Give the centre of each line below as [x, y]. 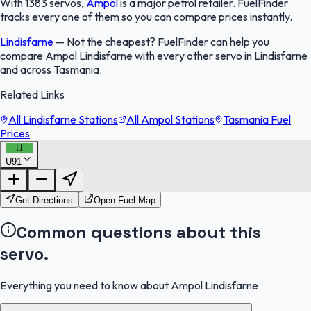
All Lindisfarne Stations [63, 119]
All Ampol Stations [170, 119]
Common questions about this [139, 232]
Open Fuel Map [125, 200]
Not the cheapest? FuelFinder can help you [168, 41]
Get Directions [44, 200]
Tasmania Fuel [257, 119]
